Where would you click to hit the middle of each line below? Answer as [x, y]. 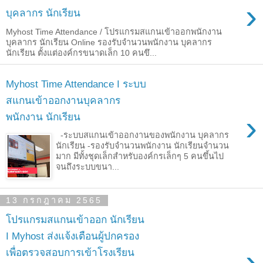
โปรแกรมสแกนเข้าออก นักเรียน [75, 219]
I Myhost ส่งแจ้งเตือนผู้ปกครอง [73, 236]
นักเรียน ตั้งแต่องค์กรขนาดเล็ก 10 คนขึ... [81, 53]
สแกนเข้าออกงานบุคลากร [63, 100]
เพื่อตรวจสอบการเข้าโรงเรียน [70, 252]
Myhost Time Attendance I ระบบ [76, 84]
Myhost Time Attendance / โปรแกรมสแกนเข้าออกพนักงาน [114, 32]
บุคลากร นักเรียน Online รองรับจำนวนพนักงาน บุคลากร [109, 43]
